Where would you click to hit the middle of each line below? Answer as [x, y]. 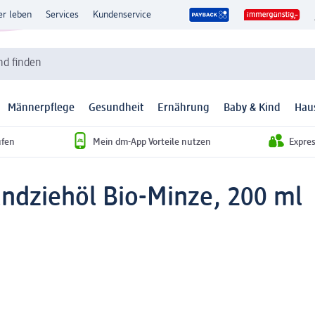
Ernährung [184, 109]
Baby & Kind [252, 109]
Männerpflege [41, 109]
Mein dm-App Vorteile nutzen [152, 142]
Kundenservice [122, 15]
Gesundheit [116, 109]
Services [62, 15]
